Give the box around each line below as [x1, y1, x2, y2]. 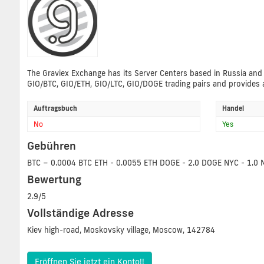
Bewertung [27, 172, 81, 187]
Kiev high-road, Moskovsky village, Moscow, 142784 [27, 225, 215, 235]
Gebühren [27, 138, 76, 153]
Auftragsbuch [34, 104, 77, 113]
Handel [222, 104, 244, 113]
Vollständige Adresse [27, 206, 134, 220]
